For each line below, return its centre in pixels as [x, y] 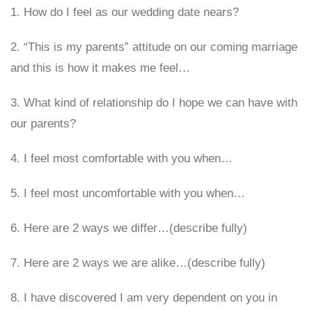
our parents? [43, 124]
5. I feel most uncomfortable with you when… [128, 193]
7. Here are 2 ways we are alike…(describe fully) [138, 263]
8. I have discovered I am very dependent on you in [144, 298]
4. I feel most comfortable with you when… [122, 158]
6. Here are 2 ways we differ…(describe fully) [129, 228]
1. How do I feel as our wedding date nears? [125, 12]
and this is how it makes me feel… [100, 68]
